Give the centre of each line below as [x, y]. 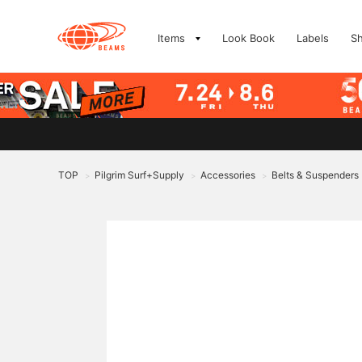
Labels [313, 38]
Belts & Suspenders [315, 175]
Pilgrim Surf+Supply [139, 175]
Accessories [228, 175]
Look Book [248, 38]
